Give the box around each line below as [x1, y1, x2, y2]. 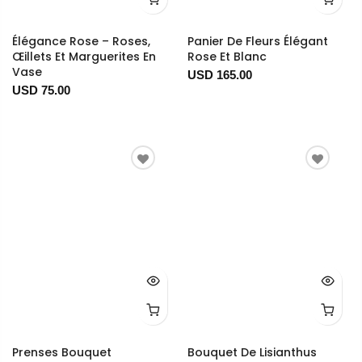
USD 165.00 [187, 67, 252, 82]
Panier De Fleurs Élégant [187, 32, 328, 49]
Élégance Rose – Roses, [12, 32, 150, 49]
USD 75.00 [12, 82, 70, 97]
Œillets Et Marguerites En [12, 48, 156, 65]
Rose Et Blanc [187, 48, 267, 65]
